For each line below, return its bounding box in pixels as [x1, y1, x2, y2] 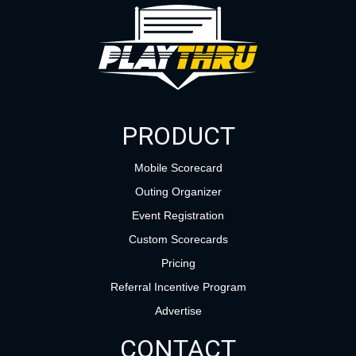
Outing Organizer [134, 185, 222, 199]
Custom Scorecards [128, 233, 228, 246]
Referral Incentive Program [110, 281, 246, 294]
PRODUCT [121, 121, 235, 152]
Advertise [154, 304, 202, 318]
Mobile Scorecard [133, 161, 222, 175]
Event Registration [132, 209, 224, 222]
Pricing [161, 257, 195, 270]
